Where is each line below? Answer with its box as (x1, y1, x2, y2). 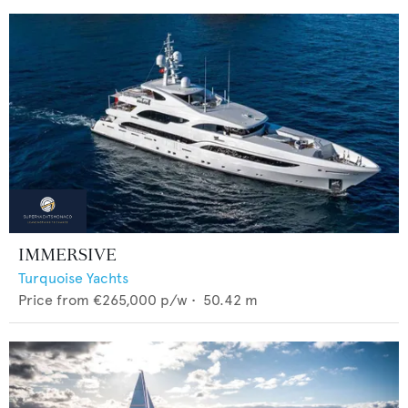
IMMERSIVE (18, 244, 117, 266)
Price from (18, 291, 89, 309)
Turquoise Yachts (18, 270, 128, 287)
